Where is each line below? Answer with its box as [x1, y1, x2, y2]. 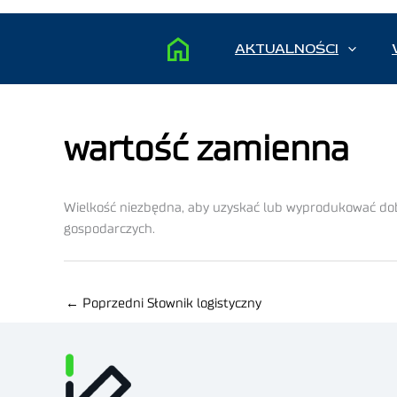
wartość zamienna [64, 132, 349, 168]
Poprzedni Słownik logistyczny [79, 296, 261, 310]
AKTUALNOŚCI [235, 40, 339, 58]
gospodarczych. [64, 222, 155, 237]
